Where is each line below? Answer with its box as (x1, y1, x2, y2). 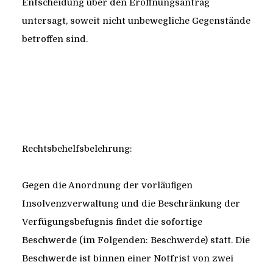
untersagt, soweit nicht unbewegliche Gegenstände (21, 16, 250, 26)
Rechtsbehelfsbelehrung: (21, 144, 132, 154)
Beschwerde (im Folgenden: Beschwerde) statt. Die (21, 235, 250, 246)
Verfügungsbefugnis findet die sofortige (21, 217, 202, 227)
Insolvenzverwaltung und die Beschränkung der (21, 199, 240, 209)
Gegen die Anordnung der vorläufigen (21, 180, 193, 191)
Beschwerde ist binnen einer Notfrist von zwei (21, 253, 233, 264)
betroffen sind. (21, 34, 88, 44)
